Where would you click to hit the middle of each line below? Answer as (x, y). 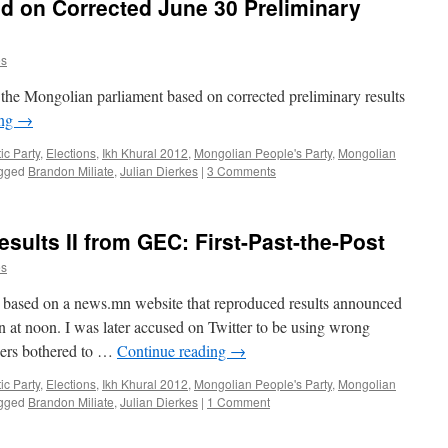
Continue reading (173, 350)
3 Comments (241, 170)
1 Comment (238, 401)
